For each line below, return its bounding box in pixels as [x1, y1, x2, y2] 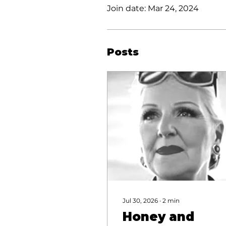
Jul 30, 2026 [123, 197, 158, 205]
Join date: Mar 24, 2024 [107, 4, 199, 14]
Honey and [123, 209, 194, 224]
